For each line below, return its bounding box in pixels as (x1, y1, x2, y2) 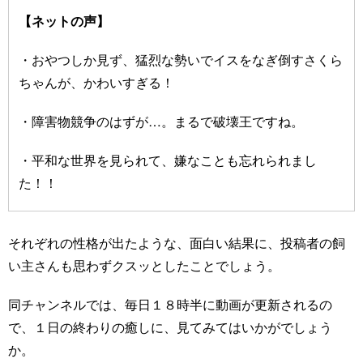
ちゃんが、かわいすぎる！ (19, 72, 174, 92)
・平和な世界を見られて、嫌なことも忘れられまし (19, 150, 317, 169)
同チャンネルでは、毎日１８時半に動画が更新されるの (8, 294, 332, 314)
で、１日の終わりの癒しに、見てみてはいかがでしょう (8, 317, 332, 336)
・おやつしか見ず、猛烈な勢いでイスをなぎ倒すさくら (19, 49, 343, 69)
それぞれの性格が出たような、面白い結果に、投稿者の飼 (8, 233, 345, 252)
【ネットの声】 (19, 11, 109, 30)
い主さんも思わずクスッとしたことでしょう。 (8, 255, 280, 275)
